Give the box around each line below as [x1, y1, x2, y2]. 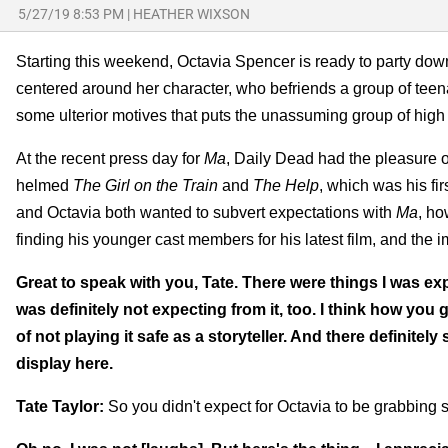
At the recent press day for [16, 149, 204, 167]
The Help [253, 176, 319, 194]
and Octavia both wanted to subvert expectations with [16, 203, 396, 221]
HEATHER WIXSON [133, 5, 250, 22]
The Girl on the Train [73, 176, 222, 194]
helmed [16, 176, 73, 194]
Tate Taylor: [16, 397, 104, 415]
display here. [16, 354, 113, 372]
